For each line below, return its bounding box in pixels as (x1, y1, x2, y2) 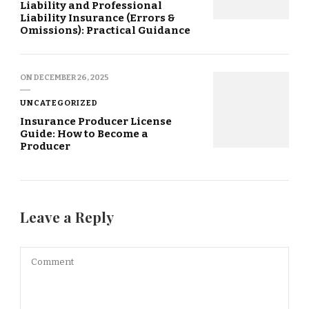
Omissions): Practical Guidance (20, 24, 190, 37)
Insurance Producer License (20, 115, 172, 128)
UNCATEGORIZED (20, 98, 98, 108)
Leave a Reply (20, 208, 117, 227)
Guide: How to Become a (20, 128, 148, 141)
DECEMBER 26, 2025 (34, 72, 109, 83)
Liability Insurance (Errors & (20, 12, 175, 25)
